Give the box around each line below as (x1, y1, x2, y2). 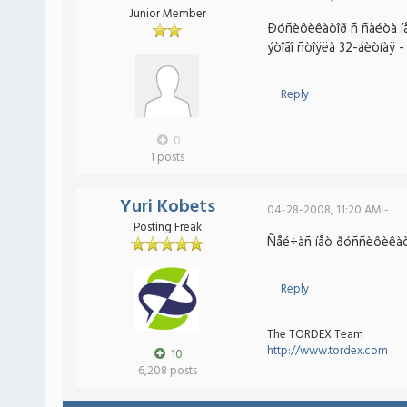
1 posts (150, 148, 184, 167)
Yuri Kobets (119, 193, 215, 222)
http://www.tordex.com (267, 342, 388, 361)
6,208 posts (137, 362, 197, 381)
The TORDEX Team (267, 325, 363, 344)
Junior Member (128, 5, 206, 24)
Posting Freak (133, 218, 202, 237)
